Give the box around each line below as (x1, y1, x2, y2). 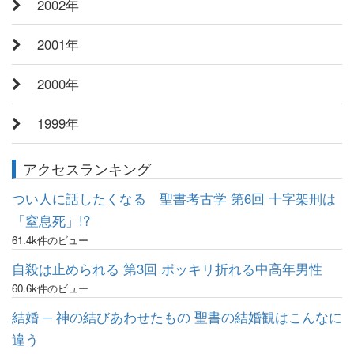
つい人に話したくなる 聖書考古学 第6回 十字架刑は (12, 189, 336, 209)
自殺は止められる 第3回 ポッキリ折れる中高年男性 (12, 259, 322, 279)
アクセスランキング (23, 157, 151, 179)
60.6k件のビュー (12, 281, 88, 296)
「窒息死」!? (12, 211, 90, 231)
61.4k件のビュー (12, 232, 88, 248)
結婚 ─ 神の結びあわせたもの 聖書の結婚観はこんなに (12, 307, 342, 327)
